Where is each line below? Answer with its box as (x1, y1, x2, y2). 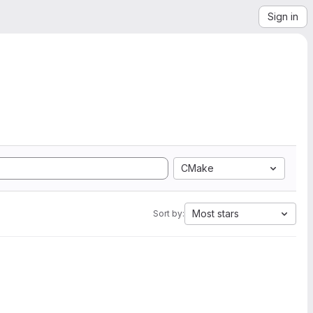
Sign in (268, 10, 298, 22)
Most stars (192, 208, 239, 219)
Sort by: (153, 208, 184, 219)
